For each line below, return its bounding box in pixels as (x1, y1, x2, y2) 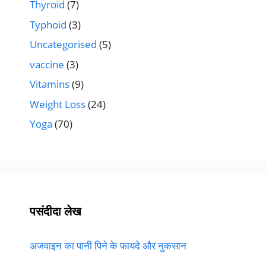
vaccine (30, 57, 64, 71)
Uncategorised (30, 37, 97, 52)
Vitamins (30, 77, 69, 91)
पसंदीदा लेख (30, 203, 81, 220)
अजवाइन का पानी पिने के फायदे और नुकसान (30, 239, 186, 253)
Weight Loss (30, 97, 85, 111)
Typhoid (30, 17, 66, 31)
